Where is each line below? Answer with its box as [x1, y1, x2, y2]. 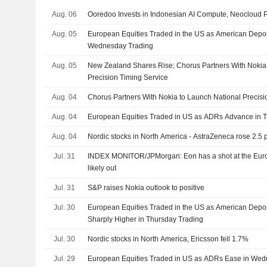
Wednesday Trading [88, 41, 154, 50]
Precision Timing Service [88, 73, 169, 82]
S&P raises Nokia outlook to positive [88, 183, 205, 192]
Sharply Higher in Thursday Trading [88, 215, 204, 223]
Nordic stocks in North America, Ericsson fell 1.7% [88, 234, 249, 243]
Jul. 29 [53, 254, 75, 263]
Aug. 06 [51, 10, 77, 18]
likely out [88, 163, 117, 172]
